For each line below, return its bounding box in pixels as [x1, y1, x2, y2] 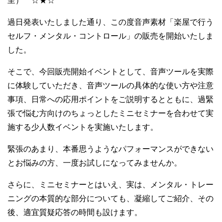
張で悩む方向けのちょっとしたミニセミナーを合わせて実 [7, 109, 214, 117]
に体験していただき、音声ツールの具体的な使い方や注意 [7, 81, 214, 90]
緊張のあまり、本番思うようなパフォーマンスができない [7, 144, 214, 153]
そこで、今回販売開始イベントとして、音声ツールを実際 [7, 67, 214, 76]
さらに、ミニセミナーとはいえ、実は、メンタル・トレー [7, 180, 214, 189]
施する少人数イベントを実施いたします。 [7, 122, 158, 131]
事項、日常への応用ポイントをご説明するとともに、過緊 [7, 95, 214, 104]
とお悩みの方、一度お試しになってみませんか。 [7, 158, 182, 167]
